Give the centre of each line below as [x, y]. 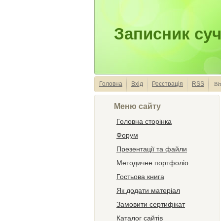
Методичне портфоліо [152, 163]
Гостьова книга [140, 177]
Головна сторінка [144, 121]
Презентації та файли [152, 149]
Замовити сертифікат [151, 204]
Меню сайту [137, 106]
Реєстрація [167, 84]
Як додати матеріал [148, 190]
